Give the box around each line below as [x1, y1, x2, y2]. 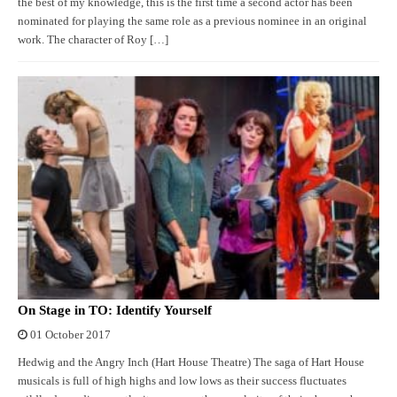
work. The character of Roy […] [18, 34, 168, 47]
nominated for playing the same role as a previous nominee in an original [18, 15, 367, 28]
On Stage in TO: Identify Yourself [18, 302, 212, 317]
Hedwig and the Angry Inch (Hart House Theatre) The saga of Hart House [18, 355, 364, 369]
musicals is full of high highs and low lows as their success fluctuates [18, 374, 346, 387]
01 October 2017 [30, 328, 111, 341]
